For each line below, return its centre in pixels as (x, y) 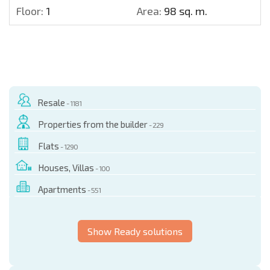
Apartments (62, 189)
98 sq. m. (184, 11)
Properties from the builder (93, 124)
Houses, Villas (66, 167)
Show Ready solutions (135, 231)
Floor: (30, 11)
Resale (51, 102)
